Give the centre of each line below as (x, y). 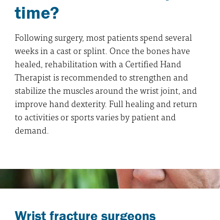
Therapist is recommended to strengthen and (101, 77)
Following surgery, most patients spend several (103, 37)
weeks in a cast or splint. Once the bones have (102, 50)
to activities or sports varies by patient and (95, 116)
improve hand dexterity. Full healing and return (106, 103)
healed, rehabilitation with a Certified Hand (98, 63)
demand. (32, 130)
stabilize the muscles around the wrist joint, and (106, 90)
